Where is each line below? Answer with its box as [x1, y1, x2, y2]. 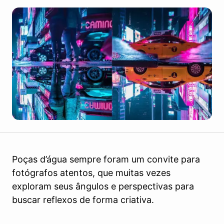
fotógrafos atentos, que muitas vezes [12, 167, 170, 178]
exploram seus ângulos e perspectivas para [12, 181, 194, 191]
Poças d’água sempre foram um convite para [12, 154, 200, 164]
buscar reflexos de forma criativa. [12, 194, 154, 205]
